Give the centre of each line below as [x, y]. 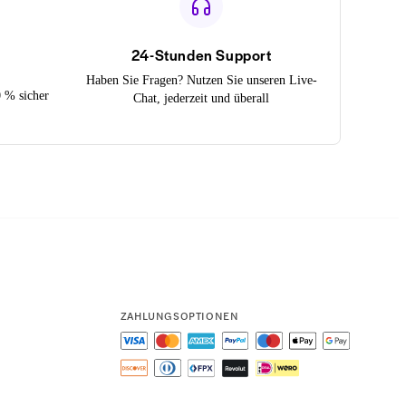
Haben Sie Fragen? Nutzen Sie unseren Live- [201, 80]
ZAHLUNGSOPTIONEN [179, 315]
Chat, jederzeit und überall [202, 98]
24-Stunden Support [201, 54]
